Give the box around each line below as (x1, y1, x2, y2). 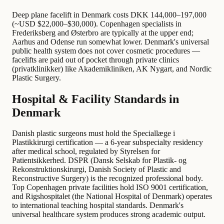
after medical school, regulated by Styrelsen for (12, 147, 160, 156)
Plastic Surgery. (12, 73, 61, 82)
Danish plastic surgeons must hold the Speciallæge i (12, 129, 175, 138)
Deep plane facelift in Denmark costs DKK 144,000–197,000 (12, 10, 206, 19)
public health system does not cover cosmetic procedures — (12, 46, 200, 55)
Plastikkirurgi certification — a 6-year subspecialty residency (12, 138, 203, 147)
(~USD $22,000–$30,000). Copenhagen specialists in (12, 19, 181, 28)
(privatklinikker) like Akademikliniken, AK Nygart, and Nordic (12, 64, 211, 73)
